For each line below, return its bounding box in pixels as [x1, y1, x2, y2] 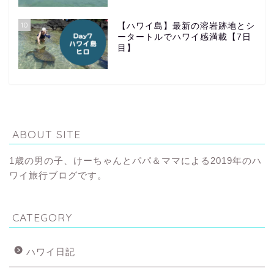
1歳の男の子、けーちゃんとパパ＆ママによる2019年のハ [9, 155, 262, 166]
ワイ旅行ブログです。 [9, 169, 107, 180]
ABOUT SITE [12, 127, 81, 141]
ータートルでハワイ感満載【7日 [117, 32, 251, 42]
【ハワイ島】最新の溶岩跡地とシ [117, 21, 255, 31]
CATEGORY [12, 210, 72, 224]
